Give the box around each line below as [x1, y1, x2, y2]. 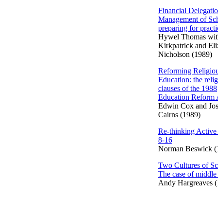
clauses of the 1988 [158, 84, 217, 92]
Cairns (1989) [158, 110, 200, 119]
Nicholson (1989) [158, 50, 212, 58]
